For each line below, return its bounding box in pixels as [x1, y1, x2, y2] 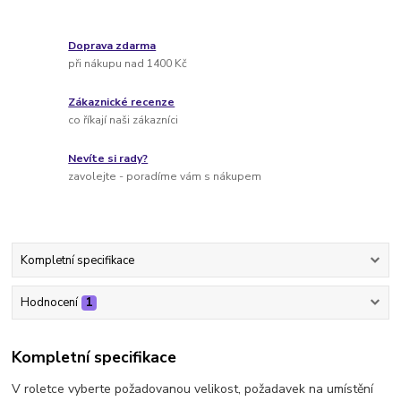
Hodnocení [20, 294, 78, 311]
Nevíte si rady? [68, 151, 149, 166]
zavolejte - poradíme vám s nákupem [68, 168, 262, 183]
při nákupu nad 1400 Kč [68, 55, 188, 71]
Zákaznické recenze [68, 95, 175, 110]
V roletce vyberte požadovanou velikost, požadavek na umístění [12, 380, 374, 397]
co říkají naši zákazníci [68, 112, 179, 127]
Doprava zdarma [68, 38, 157, 54]
